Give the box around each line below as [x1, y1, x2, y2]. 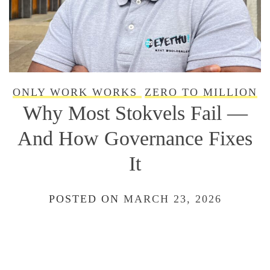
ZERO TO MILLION [145, 86, 257, 99]
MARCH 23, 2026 [123, 193, 222, 206]
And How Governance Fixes [17, 127, 253, 150]
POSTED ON [48, 193, 124, 206]
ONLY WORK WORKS [13, 86, 137, 99]
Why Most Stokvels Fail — [22, 102, 248, 125]
